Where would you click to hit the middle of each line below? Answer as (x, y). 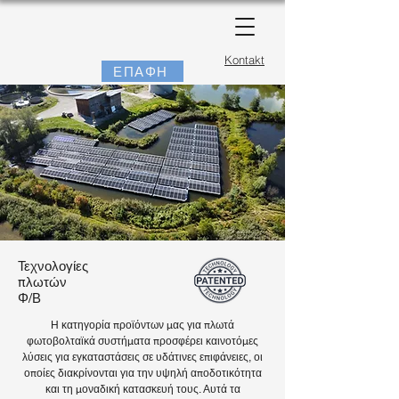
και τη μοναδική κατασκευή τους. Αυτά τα (142, 389)
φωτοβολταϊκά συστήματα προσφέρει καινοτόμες (142, 341)
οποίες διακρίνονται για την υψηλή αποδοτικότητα (142, 373)
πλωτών (42, 282)
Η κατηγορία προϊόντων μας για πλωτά (142, 325)
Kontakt (244, 60)
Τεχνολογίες (53, 266)
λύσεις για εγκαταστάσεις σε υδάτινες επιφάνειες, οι (142, 357)
